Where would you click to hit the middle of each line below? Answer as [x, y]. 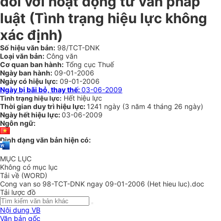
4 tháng [161, 106]
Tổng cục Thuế [89, 64]
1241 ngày [105, 106]
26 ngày [187, 106]
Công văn [61, 56]
